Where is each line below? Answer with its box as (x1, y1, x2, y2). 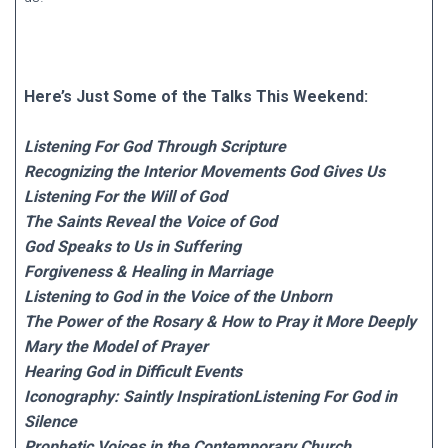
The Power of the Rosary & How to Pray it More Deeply (24, 312, 416, 331)
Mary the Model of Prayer (24, 337, 208, 356)
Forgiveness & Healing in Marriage (24, 262, 273, 281)
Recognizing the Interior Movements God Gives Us (24, 162, 385, 181)
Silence (24, 412, 77, 431)
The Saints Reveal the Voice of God (24, 212, 277, 231)
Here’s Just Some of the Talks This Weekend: (24, 87, 368, 106)
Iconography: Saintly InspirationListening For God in (24, 387, 397, 406)
